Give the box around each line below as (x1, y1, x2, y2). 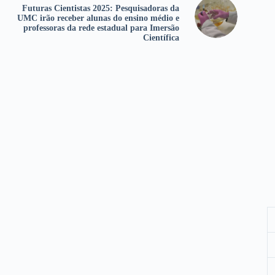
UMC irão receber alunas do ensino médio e (17, 14, 179, 23)
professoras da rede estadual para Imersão (23, 23, 179, 33)
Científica (142, 33, 179, 43)
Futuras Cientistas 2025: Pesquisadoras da (21, 4, 179, 14)
